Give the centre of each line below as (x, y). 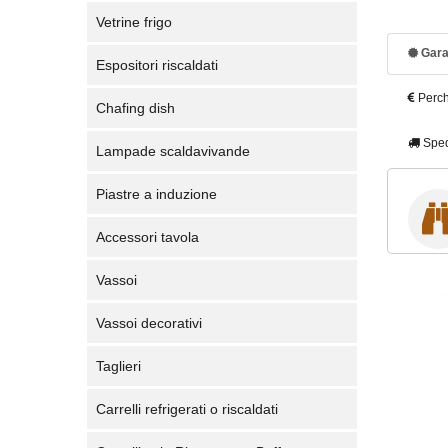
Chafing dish (135, 108)
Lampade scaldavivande (173, 151)
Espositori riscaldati (157, 65)
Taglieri (118, 366)
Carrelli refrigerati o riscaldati (187, 409)
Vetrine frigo (134, 22)
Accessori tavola (147, 237)
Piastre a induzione (156, 194)
